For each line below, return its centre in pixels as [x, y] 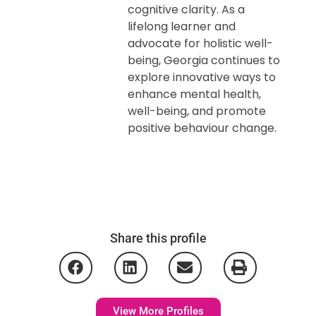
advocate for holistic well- [201, 43]
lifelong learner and [182, 26]
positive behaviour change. [202, 128]
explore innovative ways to [202, 77]
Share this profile [158, 238]
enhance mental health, [195, 94]
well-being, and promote [197, 111]
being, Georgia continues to [204, 60]
